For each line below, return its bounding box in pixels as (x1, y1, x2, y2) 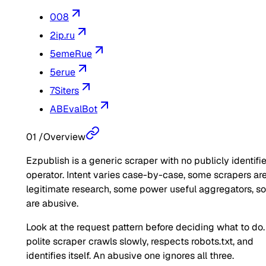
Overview (43, 131, 85, 144)
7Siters (50, 84, 79, 97)
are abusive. (26, 197, 78, 210)
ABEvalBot (50, 103, 97, 116)
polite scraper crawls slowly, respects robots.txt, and (26, 235, 254, 248)
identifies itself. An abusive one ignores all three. (26, 249, 234, 262)
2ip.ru (50, 29, 75, 42)
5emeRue (50, 47, 92, 61)
